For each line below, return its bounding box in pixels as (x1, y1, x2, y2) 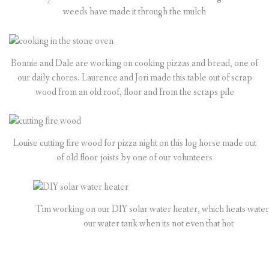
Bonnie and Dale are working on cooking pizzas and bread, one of (11, 56, 258, 70)
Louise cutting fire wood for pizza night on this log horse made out (13, 137, 256, 150)
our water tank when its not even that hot (83, 217, 234, 231)
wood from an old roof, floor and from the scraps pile (35, 85, 234, 98)
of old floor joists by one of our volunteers (56, 151, 213, 165)
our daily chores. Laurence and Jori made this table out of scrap (17, 71, 252, 84)
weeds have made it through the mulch (63, 5, 206, 18)
